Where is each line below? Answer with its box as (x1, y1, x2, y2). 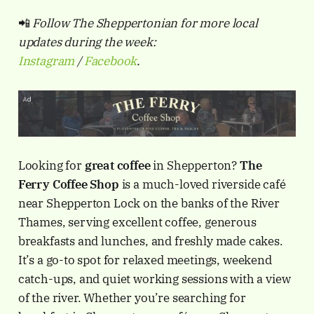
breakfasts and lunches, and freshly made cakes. (18, 233, 283, 249)
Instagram (18, 53, 75, 69)
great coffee (84, 157, 151, 173)
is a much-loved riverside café (118, 176, 286, 192)
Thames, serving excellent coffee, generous (18, 214, 257, 230)
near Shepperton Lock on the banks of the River (18, 195, 280, 211)
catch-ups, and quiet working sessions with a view (18, 271, 291, 287)
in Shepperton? (150, 157, 240, 173)
